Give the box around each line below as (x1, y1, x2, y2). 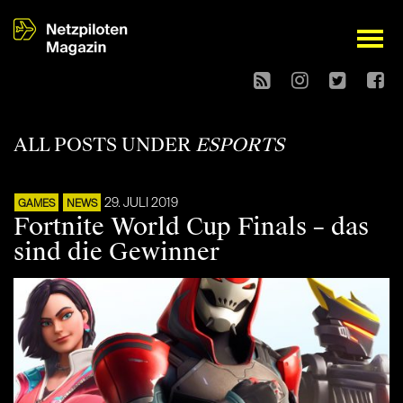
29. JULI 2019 (104, 197, 178, 210)
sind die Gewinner (13, 237, 219, 268)
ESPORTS (195, 133, 284, 157)
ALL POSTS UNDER (13, 133, 195, 157)
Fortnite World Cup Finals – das (13, 211, 369, 243)
